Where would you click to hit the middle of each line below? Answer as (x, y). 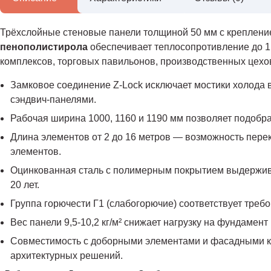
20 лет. (25, 185)
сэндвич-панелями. (53, 100)
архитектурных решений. (67, 256)
